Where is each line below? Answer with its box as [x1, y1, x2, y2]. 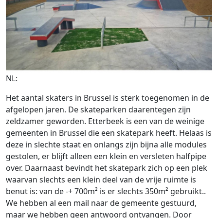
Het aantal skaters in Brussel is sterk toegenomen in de [6, 92, 209, 104]
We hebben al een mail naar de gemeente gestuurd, [6, 198, 197, 209]
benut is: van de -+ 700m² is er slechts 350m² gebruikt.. [6, 186, 206, 197]
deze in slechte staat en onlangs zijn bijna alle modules [6, 139, 207, 150]
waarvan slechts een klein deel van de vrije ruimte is [6, 174, 196, 185]
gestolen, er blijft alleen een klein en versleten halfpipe [6, 151, 206, 162]
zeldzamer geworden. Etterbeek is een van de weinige [6, 116, 204, 127]
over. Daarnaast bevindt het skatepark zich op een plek [6, 163, 207, 174]
